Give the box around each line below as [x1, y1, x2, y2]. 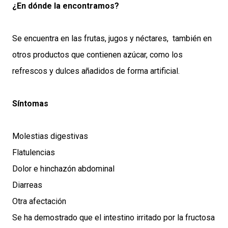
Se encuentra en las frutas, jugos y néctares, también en [12, 34, 212, 44]
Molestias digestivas [12, 131, 88, 141]
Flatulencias [12, 148, 55, 158]
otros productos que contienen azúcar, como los [12, 50, 183, 60]
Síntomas [12, 99, 48, 109]
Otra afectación [12, 196, 66, 207]
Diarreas [12, 180, 42, 190]
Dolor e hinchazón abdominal [12, 164, 115, 174]
